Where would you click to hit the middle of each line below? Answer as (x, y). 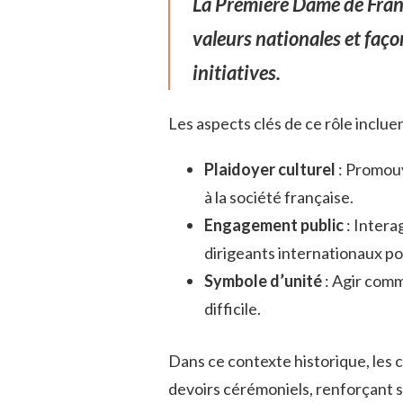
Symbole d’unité (264, 280)
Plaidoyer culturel (271, 169)
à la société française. (279, 197)
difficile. (233, 308)
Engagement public (275, 224)
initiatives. (237, 72)
